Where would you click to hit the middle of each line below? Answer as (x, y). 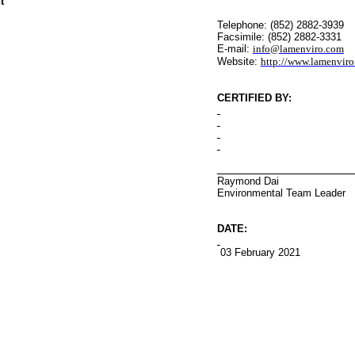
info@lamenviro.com (298, 49)
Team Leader (315, 193)
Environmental (251, 193)
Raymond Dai (248, 181)
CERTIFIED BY (252, 98)
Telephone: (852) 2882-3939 (280, 25)
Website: (239, 61)
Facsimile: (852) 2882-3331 (279, 37)
